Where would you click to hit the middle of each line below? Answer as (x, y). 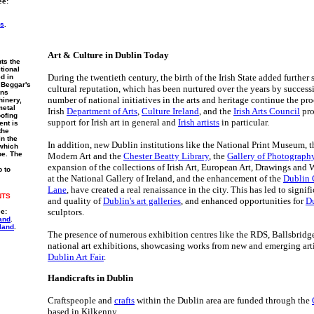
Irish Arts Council (267, 111)
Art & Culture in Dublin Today (108, 55)
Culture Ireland (170, 111)
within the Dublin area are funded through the (223, 300)
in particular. (244, 122)
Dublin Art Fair (76, 257)
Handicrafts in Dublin (90, 278)
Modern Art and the (86, 156)
